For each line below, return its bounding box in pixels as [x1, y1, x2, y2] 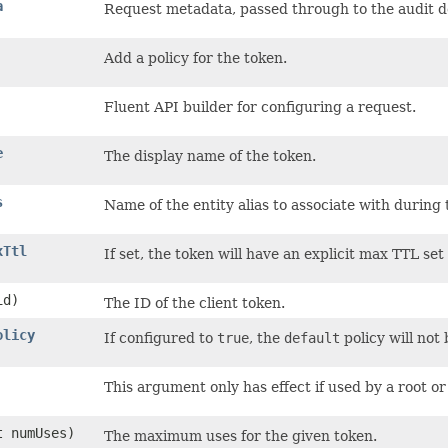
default [284, 330, 340, 347]
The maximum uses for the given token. [104, 428, 377, 445]
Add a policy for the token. [104, 50, 287, 67]
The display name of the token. [104, 148, 316, 165]
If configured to [104, 330, 217, 347]
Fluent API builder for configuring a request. [104, 99, 416, 116]
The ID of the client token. [104, 295, 285, 312]
